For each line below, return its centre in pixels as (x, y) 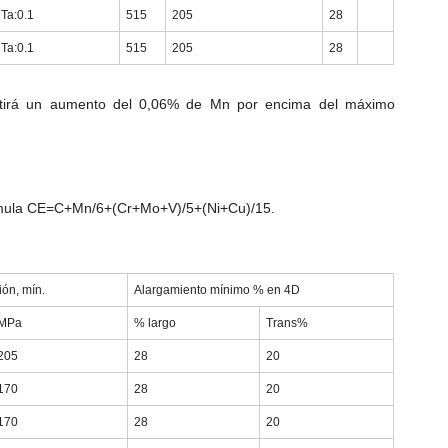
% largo (155, 322)
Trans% (287, 322)
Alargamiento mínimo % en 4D (217, 289)
